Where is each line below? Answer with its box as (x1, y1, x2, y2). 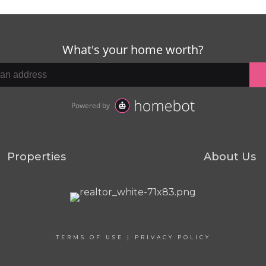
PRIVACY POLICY (134, 233, 211, 240)
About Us (204, 150, 256, 164)
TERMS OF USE (55, 233, 123, 240)
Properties (7, 150, 66, 164)
